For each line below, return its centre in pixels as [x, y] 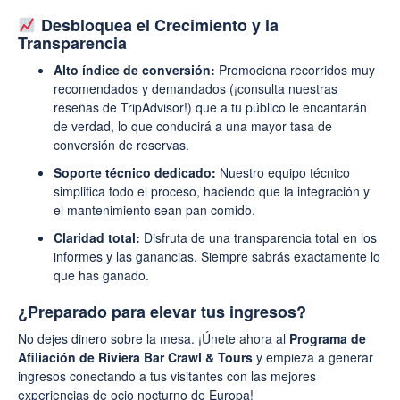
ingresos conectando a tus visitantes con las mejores [167, 376]
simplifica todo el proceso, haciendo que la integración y [212, 192]
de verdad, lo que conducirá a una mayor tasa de [193, 126]
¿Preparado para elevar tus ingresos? [162, 312]
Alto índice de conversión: [134, 70]
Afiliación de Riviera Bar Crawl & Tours [135, 358]
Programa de [328, 339]
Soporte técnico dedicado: [135, 173]
